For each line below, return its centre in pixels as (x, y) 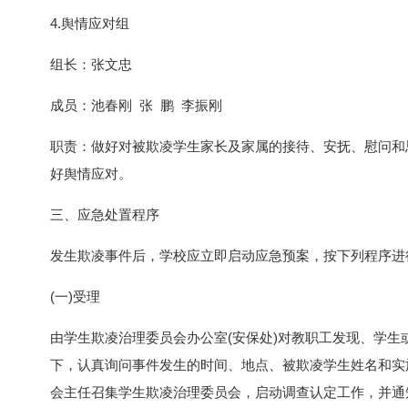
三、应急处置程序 (105, 214)
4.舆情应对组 (90, 23)
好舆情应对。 (91, 173)
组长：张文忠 (91, 64)
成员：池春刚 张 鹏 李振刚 (136, 105)
